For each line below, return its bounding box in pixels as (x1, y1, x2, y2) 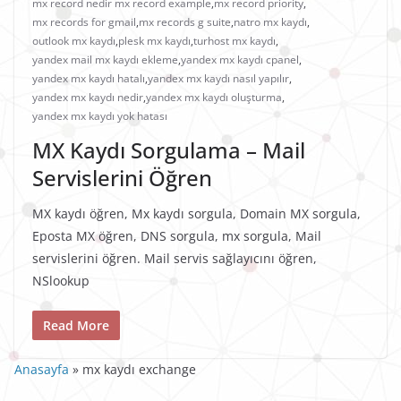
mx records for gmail (32, 14, 136, 30)
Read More (43, 317, 109, 335)
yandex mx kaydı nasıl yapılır (148, 71, 289, 87)
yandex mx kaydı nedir (32, 90, 143, 106)
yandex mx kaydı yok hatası (32, 108, 167, 124)
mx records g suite (139, 14, 231, 30)
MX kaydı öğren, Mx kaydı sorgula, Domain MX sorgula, (32, 205, 361, 223)
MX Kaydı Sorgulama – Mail (32, 135, 305, 166)
